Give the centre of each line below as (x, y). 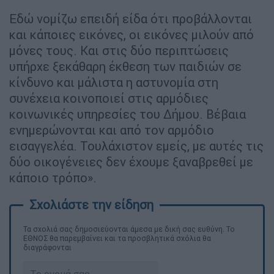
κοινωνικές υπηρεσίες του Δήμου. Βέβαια (128, 114)
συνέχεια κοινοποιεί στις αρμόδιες (109, 98)
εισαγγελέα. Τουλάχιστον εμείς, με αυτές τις (136, 146)
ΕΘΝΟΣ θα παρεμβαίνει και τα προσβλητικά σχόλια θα (117, 239)
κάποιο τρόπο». (53, 178)
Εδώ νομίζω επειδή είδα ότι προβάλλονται (131, 19)
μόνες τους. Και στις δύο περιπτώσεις (119, 51)
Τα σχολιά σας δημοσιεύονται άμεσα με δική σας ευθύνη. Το (129, 229)
